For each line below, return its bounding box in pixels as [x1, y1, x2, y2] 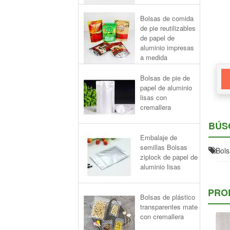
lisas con [140, 92, 167, 102]
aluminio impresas [140, 43, 194, 52]
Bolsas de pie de [140, 73, 190, 83]
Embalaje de [140, 132, 177, 142]
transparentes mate [140, 202, 198, 212]
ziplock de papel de [140, 152, 198, 162]
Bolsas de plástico [140, 192, 195, 202]
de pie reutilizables [140, 23, 196, 33]
